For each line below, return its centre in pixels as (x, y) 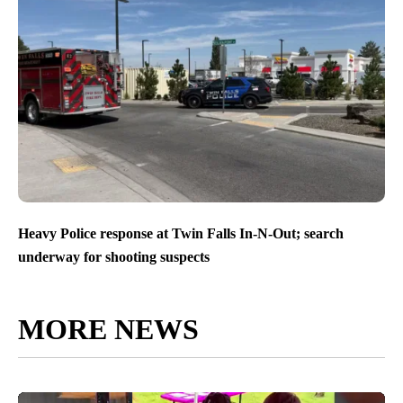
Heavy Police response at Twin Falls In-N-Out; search (181, 234)
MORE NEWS (108, 329)
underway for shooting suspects (114, 256)
